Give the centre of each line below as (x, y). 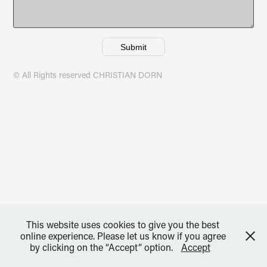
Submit (133, 47)
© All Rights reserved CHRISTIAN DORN (88, 75)
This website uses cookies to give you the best (123, 224)
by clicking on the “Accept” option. (102, 247)
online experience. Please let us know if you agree (123, 236)
